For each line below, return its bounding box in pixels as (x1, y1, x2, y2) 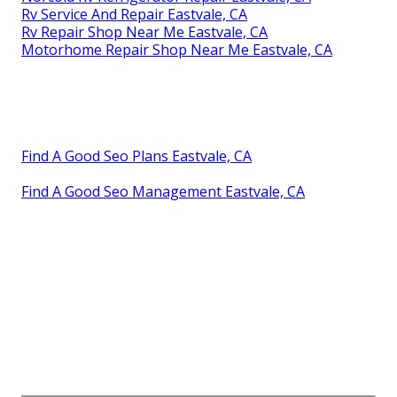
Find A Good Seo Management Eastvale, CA (21, 181, 305, 201)
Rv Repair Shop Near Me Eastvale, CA (21, 21, 268, 42)
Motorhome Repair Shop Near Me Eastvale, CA (21, 39, 332, 59)
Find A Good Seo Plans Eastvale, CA (21, 145, 252, 166)
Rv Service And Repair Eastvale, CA (21, 4, 247, 24)
